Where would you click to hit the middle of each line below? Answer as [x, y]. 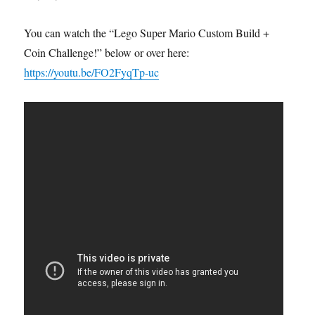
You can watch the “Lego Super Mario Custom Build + [147, 32]
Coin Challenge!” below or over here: [107, 52]
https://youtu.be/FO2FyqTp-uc [92, 72]
